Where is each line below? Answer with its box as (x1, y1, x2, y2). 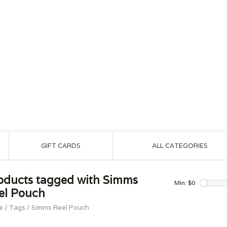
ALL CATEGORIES (152, 141, 208, 150)
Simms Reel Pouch (31, 203, 89, 212)
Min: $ (174, 179, 192, 186)
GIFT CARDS (41, 141, 81, 150)
